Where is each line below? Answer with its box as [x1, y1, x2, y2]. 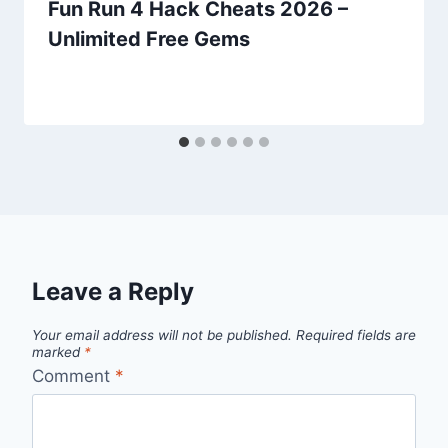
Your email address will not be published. [32, 327, 292, 344]
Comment [32, 365, 115, 386]
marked [32, 344, 84, 361]
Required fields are [296, 327, 416, 344]
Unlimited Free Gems [48, 27, 250, 52]
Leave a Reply [32, 277, 194, 307]
